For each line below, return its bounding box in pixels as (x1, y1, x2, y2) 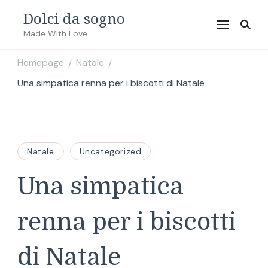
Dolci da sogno (23, 8, 125, 28)
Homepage (17, 56, 64, 69)
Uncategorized (79, 146, 142, 157)
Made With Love (23, 28, 87, 39)
